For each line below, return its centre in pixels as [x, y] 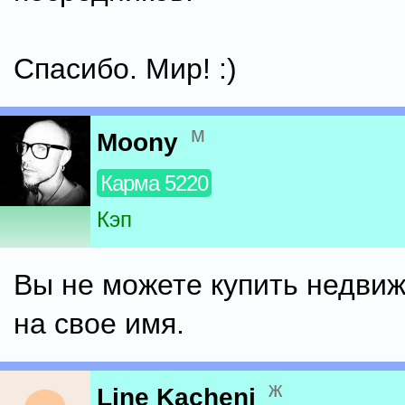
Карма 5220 [154, 184]
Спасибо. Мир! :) [125, 69]
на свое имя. [99, 324]
